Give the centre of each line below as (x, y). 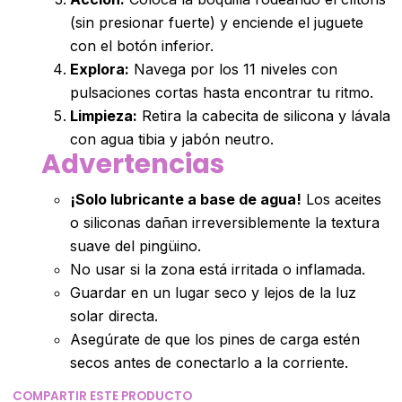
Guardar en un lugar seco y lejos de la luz (213, 292)
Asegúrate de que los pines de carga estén (214, 339)
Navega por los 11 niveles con (233, 69)
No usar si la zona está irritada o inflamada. (217, 269)
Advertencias (132, 163)
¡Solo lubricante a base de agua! (185, 199)
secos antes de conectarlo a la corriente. (209, 362)
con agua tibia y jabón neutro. (171, 139)
